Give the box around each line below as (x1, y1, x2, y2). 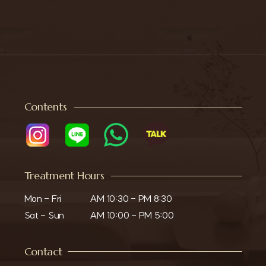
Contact (24, 245, 62, 258)
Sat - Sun (24, 209, 65, 221)
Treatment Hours (24, 169, 104, 183)
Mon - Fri (24, 192, 62, 204)
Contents (24, 100, 67, 114)
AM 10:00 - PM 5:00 (89, 209, 174, 221)
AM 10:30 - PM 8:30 (89, 192, 172, 204)
